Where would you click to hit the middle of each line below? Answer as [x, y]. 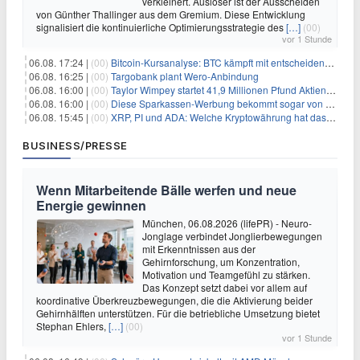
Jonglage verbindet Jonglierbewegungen [232, 236]
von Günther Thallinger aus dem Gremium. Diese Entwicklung [171, 14]
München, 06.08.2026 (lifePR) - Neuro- [227, 223]
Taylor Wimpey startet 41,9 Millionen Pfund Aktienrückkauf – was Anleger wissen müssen [219, 90]
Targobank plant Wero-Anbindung [185, 76]
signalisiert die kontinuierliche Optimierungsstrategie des [161, 27]
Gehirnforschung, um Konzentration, [221, 262]
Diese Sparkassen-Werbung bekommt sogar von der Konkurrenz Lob [218, 103]
